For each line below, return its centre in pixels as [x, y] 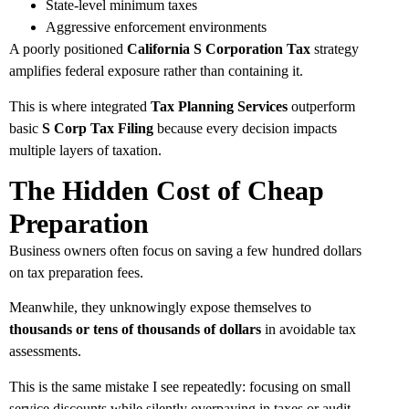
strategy [335, 49]
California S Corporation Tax [219, 49]
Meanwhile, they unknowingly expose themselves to [160, 308]
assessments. [45, 351]
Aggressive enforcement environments [156, 27]
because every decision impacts [247, 128]
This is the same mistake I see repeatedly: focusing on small [180, 386]
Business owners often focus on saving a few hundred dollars [185, 251]
